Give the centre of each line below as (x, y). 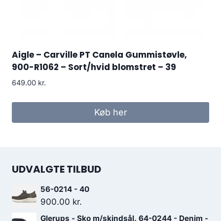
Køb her (110, 112)
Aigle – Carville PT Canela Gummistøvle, (99, 55)
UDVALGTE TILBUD (56, 169)
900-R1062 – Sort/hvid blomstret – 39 (94, 67)
